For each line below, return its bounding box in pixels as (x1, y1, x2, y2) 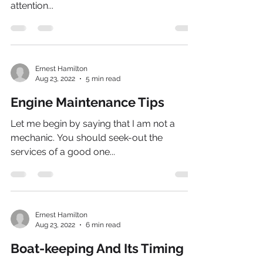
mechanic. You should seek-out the (11, 132, 163, 143)
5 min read (86, 74, 120, 83)
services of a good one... (11, 146, 115, 157)
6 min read (86, 220, 120, 229)
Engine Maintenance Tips (11, 95, 164, 110)
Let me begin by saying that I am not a (11, 118, 175, 129)
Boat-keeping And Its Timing (11, 241, 184, 256)
